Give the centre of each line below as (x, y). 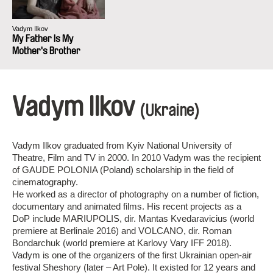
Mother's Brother (46, 51)
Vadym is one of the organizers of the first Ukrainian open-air (132, 255)
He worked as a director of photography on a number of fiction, (136, 194)
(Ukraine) (169, 111)
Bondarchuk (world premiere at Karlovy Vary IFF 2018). (122, 243)
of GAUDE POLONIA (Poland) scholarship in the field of (123, 170)
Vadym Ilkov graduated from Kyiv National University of (122, 145)
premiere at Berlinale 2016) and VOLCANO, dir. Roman (122, 231)
